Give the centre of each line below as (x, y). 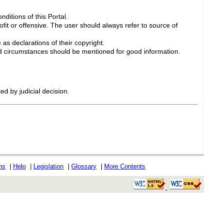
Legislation (49, 166)
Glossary (84, 166)
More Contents (125, 166)
